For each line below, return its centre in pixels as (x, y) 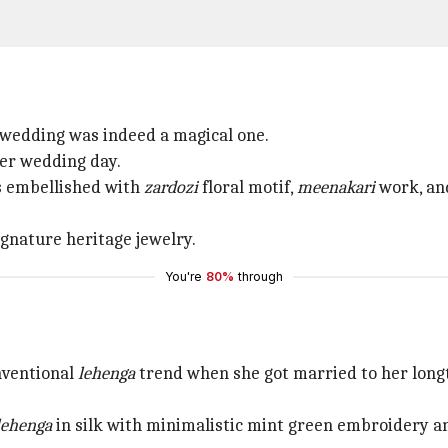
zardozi (173, 187)
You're (183, 276)
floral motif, (249, 187)
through (260, 276)
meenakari (338, 187)
